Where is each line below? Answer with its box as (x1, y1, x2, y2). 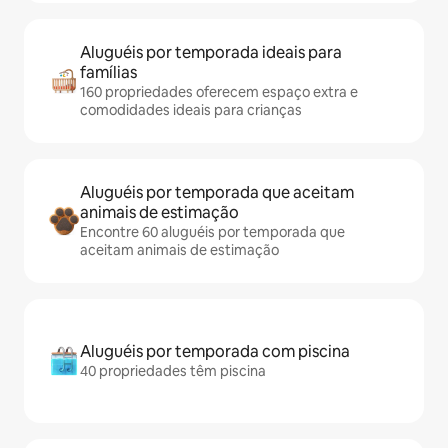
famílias (80, 62, 137, 84)
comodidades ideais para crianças (80, 101, 302, 120)
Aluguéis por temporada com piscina (80, 341, 350, 363)
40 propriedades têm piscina (80, 362, 266, 381)
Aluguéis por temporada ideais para (80, 42, 342, 64)
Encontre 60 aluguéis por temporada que (80, 223, 345, 242)
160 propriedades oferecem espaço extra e (80, 83, 358, 102)
